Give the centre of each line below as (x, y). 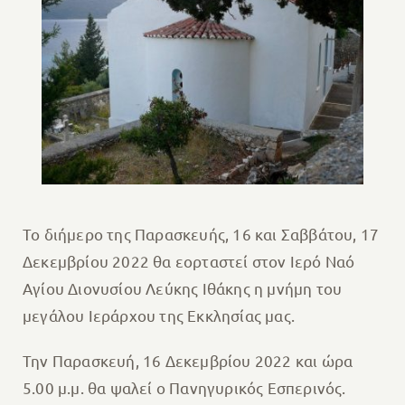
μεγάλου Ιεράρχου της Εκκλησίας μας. (158, 316)
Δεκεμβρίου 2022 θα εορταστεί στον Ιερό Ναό (188, 261)
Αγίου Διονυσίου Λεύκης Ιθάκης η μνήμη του (182, 288)
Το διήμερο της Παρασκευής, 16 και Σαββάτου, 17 (201, 234)
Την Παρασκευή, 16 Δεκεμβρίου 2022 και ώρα (188, 361)
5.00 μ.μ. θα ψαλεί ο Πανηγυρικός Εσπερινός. (184, 388)
